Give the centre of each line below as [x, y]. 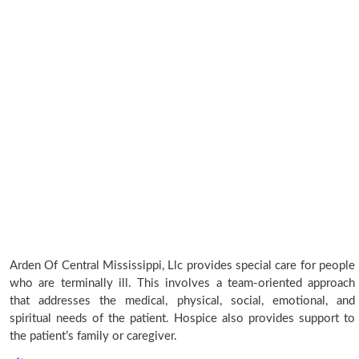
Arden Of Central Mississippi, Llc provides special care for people [182, 266]
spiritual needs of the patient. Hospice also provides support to [182, 319]
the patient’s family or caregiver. [93, 336]
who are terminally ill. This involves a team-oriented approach [182, 283]
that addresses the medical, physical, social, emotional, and [182, 301]
